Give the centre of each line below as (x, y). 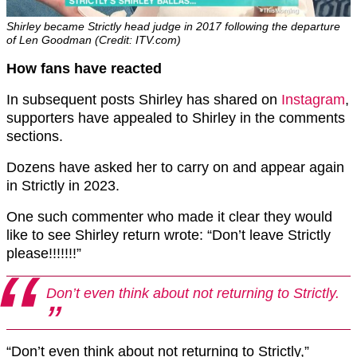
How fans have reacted (84, 68)
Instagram (313, 99)
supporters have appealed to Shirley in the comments (176, 118)
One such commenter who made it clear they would (169, 216)
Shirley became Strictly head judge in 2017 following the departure (173, 26)
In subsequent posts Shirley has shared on (144, 99)
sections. (35, 136)
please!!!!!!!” (44, 253)
